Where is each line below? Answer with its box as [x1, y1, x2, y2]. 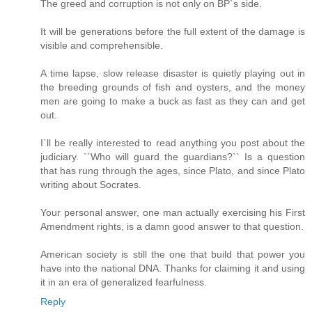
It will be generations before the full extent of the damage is [40, 26, 305, 38]
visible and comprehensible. [40, 40, 163, 52]
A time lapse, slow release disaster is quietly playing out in [40, 68, 305, 79]
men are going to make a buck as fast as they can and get [40, 95, 305, 107]
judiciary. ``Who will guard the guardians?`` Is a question [40, 151, 305, 163]
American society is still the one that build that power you [40, 249, 305, 260]
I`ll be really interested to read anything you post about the [40, 137, 305, 149]
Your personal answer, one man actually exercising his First [40, 207, 305, 219]
